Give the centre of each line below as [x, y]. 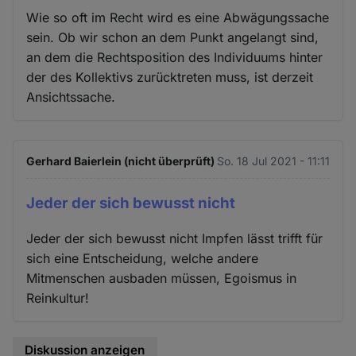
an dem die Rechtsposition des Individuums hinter [175, 57]
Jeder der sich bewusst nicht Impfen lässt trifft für [175, 239]
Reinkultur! [58, 298]
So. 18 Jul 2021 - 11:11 [273, 161]
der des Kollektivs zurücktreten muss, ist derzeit [170, 77]
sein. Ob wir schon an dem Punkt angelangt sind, [173, 37]
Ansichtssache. [71, 97]
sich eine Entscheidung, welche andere [143, 259]
